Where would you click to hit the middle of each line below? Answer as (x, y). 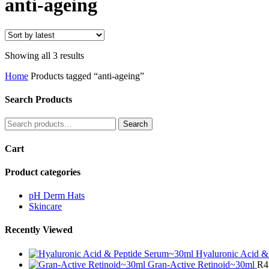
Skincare (45, 207)
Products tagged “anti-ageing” (87, 76)
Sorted (96, 55)
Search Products (38, 100)
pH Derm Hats (57, 196)
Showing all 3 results (44, 55)
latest (93, 76)
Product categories (43, 172)
